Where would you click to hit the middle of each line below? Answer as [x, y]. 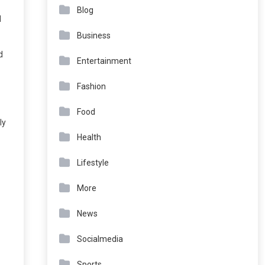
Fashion [91, 86]
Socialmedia [100, 239]
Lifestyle [93, 163]
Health [89, 137]
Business [93, 35]
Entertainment [104, 61]
